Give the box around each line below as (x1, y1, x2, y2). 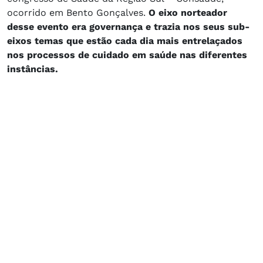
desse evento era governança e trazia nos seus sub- (7, 21, 249, 33)
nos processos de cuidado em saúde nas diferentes (7, 49, 247, 61)
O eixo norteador (149, 7, 227, 19)
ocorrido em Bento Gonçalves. (7, 7, 149, 19)
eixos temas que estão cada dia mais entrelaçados (7, 35, 242, 47)
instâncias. (7, 63, 58, 75)
